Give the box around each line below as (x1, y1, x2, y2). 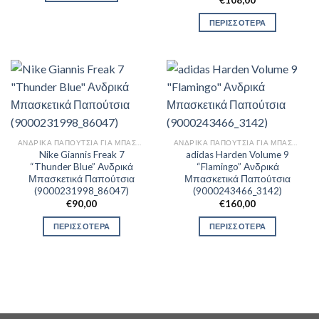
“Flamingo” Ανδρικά (196, 161, 279, 173)
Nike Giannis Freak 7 (38, 149, 125, 161)
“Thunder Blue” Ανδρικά (30, 161, 133, 173)
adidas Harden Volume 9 (186, 149, 289, 161)
